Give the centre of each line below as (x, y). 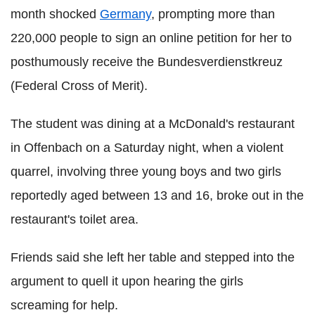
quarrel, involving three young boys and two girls (146, 172)
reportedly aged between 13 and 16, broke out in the (157, 196)
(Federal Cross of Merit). (79, 86)
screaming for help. (64, 306)
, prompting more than (213, 14)
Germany (126, 14)
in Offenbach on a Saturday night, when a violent (147, 148)
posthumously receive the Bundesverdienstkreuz (147, 62)
